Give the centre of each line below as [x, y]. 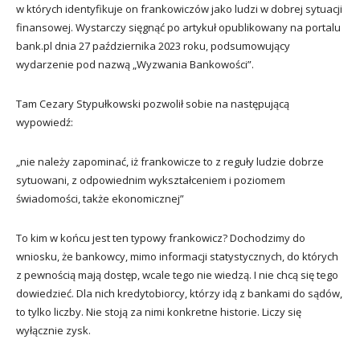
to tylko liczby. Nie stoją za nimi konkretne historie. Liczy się [159, 311]
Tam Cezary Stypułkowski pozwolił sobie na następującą [153, 103]
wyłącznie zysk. [53, 330]
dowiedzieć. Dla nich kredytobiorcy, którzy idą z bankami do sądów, [179, 293]
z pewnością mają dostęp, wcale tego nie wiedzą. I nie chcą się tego [177, 274]
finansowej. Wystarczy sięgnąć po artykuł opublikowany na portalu [178, 27]
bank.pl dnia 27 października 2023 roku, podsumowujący [153, 45]
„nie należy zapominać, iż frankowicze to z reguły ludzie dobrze [170, 161]
